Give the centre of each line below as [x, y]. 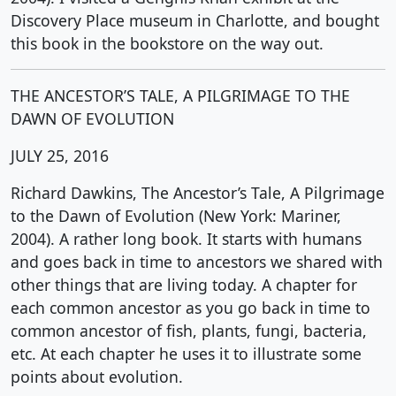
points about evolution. [97, 377]
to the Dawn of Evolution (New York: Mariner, [176, 216]
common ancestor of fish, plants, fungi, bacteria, [189, 331]
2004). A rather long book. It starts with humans [186, 239]
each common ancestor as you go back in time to [190, 308]
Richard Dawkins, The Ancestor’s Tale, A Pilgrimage [198, 193]
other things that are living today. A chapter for [184, 285]
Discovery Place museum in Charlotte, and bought [195, 20]
